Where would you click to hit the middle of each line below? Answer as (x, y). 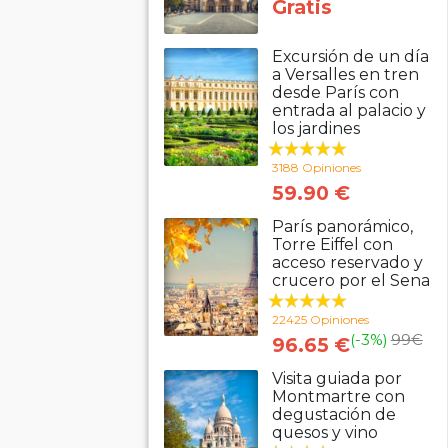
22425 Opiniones (320, 319)
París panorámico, (342, 226)
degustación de (333, 414)
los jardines (315, 128)
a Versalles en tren (345, 74)
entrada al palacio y (348, 110)
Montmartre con (338, 396)
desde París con (335, 92)
